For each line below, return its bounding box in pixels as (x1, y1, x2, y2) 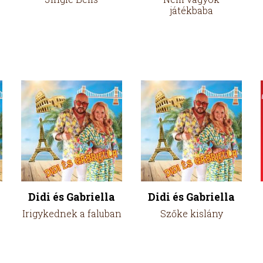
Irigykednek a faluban (22, 207, 122, 220)
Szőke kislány (160, 207, 223, 220)
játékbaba (170, 4, 213, 16)
